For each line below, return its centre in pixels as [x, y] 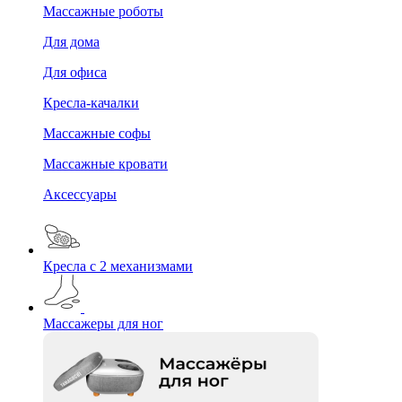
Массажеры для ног [103, 323]
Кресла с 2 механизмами [118, 266]
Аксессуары [80, 194]
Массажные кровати [105, 163]
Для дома [71, 41]
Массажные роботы [103, 11]
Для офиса [75, 72]
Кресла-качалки [91, 102]
